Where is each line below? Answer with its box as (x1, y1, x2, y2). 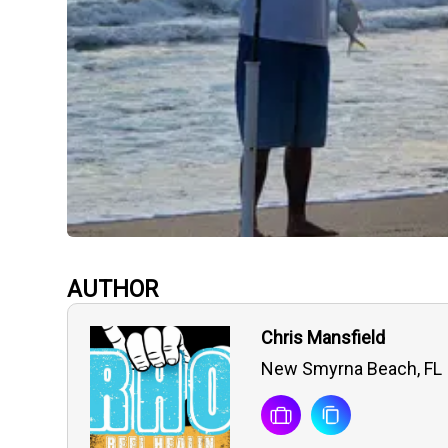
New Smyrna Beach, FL (261, 358, 443, 380)
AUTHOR (67, 276, 159, 304)
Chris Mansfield (261, 327, 386, 349)
